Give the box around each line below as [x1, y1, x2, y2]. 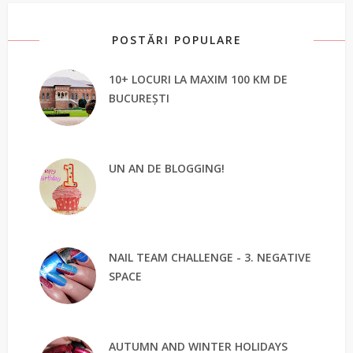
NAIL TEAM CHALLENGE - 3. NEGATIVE [109, 249, 311, 265]
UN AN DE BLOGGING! [109, 160, 225, 176]
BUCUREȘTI [109, 90, 169, 106]
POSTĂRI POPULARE [111, 32, 242, 47]
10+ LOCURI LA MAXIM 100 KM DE [109, 71, 288, 87]
